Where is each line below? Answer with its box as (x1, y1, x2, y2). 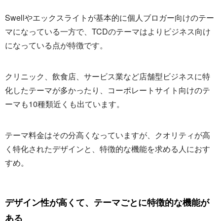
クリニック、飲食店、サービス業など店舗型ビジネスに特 (5, 71, 210, 82)
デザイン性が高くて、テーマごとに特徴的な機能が (5, 196, 209, 209)
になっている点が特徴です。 (5, 39, 108, 51)
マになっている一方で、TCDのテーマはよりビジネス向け (5, 26, 211, 37)
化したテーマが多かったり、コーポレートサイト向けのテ (5, 84, 210, 96)
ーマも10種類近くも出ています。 (5, 98, 124, 110)
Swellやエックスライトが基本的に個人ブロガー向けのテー (5, 12, 214, 24)
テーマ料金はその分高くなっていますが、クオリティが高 (5, 129, 210, 141)
